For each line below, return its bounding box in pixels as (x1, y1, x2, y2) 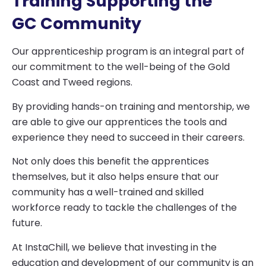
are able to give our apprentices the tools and (12, 115, 227, 129)
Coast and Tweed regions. (12, 75, 132, 90)
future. (12, 216, 42, 230)
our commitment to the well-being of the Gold (12, 60, 230, 74)
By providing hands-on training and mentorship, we (12, 99, 250, 113)
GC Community (12, 12, 141, 35)
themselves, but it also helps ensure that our (12, 170, 219, 184)
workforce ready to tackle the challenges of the (12, 201, 237, 215)
